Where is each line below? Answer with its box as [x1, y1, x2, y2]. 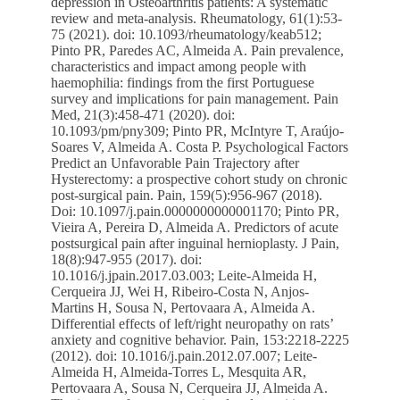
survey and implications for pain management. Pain [50, 90, 338, 106]
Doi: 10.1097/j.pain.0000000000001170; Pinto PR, [50, 203, 339, 219]
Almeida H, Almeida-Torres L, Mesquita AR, [50, 363, 306, 379]
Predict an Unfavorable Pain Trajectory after [50, 154, 299, 171]
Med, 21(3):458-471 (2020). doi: [50, 106, 235, 122]
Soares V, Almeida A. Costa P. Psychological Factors [50, 138, 348, 154]
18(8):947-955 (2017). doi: [50, 251, 202, 267]
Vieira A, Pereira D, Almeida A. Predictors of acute [50, 219, 338, 235]
